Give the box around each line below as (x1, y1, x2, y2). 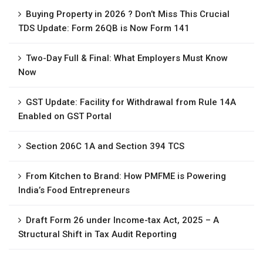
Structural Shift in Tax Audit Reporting (18, 228, 177, 240)
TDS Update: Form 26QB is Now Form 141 (18, 22, 190, 33)
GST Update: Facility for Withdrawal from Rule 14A (26, 96, 236, 107)
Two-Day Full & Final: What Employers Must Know (26, 52, 228, 63)
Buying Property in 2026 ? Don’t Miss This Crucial (26, 8, 230, 19)
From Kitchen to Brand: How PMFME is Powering (26, 170, 226, 181)
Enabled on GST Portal (18, 110, 112, 122)
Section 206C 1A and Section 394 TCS (26, 140, 184, 151)
